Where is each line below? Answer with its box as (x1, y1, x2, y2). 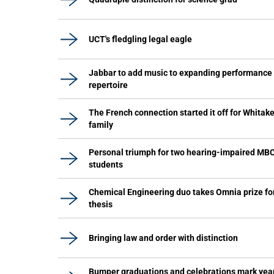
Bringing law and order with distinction (89, 233, 238, 243)
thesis (89, 199, 113, 209)
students (89, 160, 123, 169)
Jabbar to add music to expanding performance (89, 68, 272, 78)
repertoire (89, 80, 128, 90)
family (89, 120, 113, 130)
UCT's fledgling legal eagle (89, 34, 192, 44)
